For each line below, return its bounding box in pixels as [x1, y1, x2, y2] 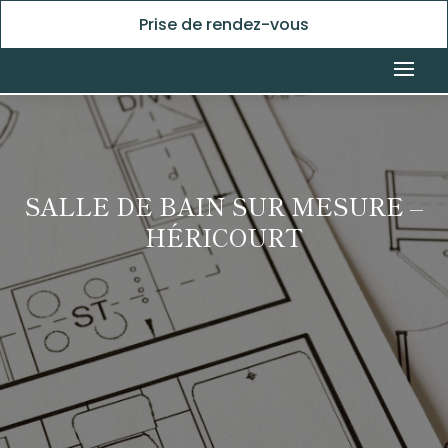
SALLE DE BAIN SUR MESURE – [25, 188, 423, 223]
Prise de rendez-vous [139, 13, 309, 36]
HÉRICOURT [145, 219, 303, 254]
